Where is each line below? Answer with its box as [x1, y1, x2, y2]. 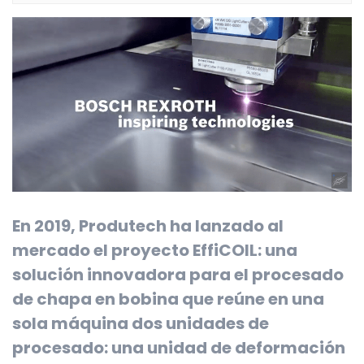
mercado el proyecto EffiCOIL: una [12, 239, 297, 262]
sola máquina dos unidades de [12, 312, 269, 336]
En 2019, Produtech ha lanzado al [12, 214, 284, 238]
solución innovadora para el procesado [12, 263, 344, 287]
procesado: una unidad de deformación [12, 336, 345, 360]
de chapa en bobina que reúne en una [12, 288, 324, 311]
